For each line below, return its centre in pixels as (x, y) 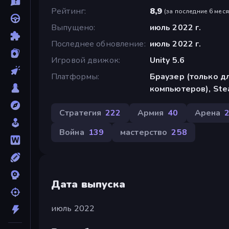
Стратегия (81, 113)
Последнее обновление (98, 44)
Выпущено (73, 27)
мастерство (144, 132)
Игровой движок (85, 60)
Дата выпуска (88, 184)
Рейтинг (68, 11)
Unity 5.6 (167, 60)
